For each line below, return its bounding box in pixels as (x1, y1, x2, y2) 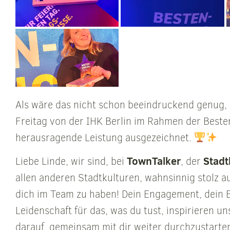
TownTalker (127, 153, 181, 168)
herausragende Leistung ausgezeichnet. (15, 131, 194, 145)
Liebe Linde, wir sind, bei (15, 154, 127, 168)
